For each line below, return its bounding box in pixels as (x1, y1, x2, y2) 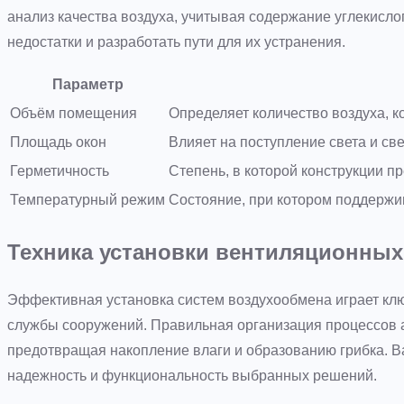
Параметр (51, 76, 124, 92)
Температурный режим (10, 191, 165, 207)
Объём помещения (10, 105, 137, 121)
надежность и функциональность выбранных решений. (7, 368, 377, 384)
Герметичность (10, 162, 109, 179)
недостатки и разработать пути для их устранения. (7, 33, 345, 50)
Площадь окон (10, 133, 106, 150)
